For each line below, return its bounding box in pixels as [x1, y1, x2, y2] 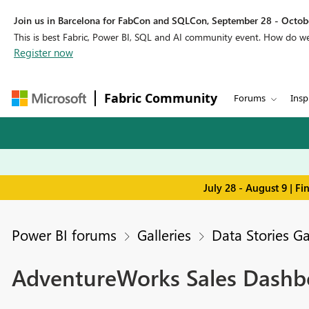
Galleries [137, 225, 191, 245]
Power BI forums [11, 225, 117, 245]
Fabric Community [104, 90, 217, 106]
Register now [14, 46, 73, 59]
